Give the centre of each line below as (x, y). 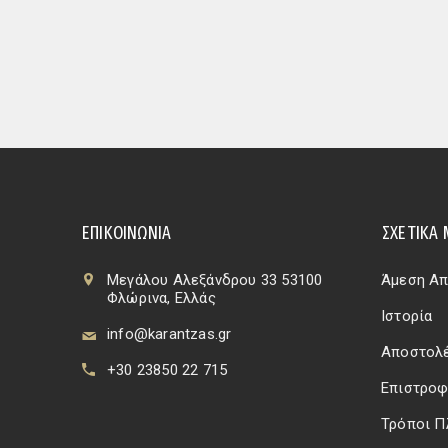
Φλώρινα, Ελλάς (161, 298)
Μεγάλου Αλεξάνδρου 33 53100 (215, 280)
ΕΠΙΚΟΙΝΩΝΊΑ (127, 233)
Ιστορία (407, 316)
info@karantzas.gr (169, 334)
